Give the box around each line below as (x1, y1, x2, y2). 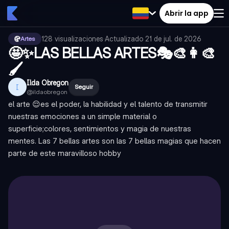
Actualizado (105, 34, 145, 43)
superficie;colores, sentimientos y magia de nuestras (8, 124, 191, 133)
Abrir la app (165, 8, 209, 18)
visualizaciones (55, 34, 103, 43)
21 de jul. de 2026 (145, 34, 201, 43)
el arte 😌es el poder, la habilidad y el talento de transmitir (8, 99, 208, 109)
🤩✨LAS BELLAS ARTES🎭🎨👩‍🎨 (8, 44, 215, 62)
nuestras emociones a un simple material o (8, 111, 157, 121)
